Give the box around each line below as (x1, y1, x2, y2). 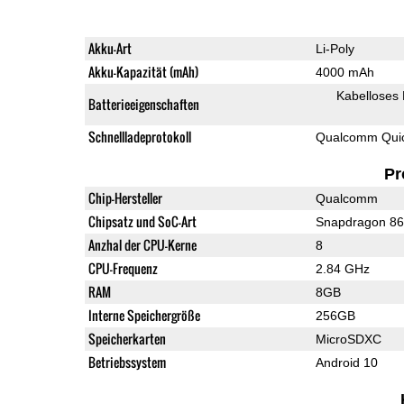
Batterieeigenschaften (87, 94, 199, 114)
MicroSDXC (315, 331, 381, 346)
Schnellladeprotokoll (87, 126, 191, 146)
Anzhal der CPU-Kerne (87, 234, 197, 254)
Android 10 (315, 354, 378, 370)
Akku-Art (87, 38, 132, 58)
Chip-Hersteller (87, 188, 162, 207)
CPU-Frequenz (87, 258, 158, 278)
